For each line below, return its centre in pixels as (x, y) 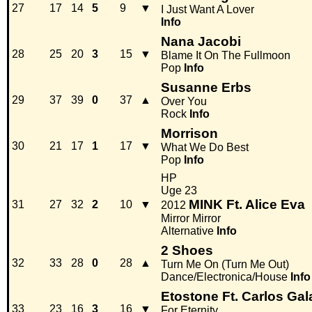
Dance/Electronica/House (224, 277)
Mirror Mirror (191, 219)
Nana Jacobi (201, 42)
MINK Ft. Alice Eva (247, 205)
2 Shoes (187, 251)
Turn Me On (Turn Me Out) (225, 265)
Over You (184, 102)
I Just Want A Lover (208, 10)
